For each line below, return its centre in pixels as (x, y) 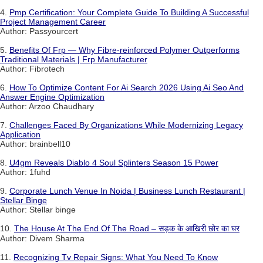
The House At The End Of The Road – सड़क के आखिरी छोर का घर (127, 229)
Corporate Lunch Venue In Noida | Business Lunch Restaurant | (127, 191)
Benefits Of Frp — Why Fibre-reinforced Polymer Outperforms (124, 50)
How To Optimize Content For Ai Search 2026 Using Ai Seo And (127, 88)
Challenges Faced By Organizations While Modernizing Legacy (126, 125)
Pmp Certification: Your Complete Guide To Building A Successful (129, 13)
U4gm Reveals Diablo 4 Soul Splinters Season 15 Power (114, 163)
